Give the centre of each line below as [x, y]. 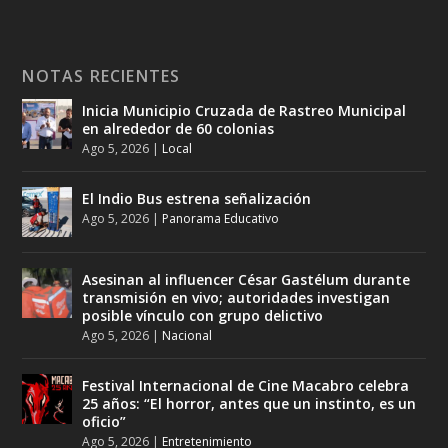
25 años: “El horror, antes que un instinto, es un [249, 403]
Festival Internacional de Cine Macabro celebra [246, 385]
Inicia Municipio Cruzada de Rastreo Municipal [244, 110]
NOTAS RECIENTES [101, 75]
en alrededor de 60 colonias [178, 128]
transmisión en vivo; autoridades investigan [236, 297]
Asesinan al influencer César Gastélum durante [246, 279]
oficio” [104, 421]
